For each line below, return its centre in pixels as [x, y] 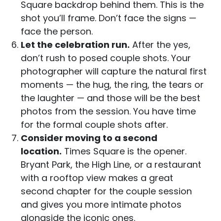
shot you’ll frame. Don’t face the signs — [109, 18]
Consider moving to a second [89, 138]
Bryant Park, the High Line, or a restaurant [111, 165]
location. [41, 151]
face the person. [57, 32]
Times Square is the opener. [124, 151]
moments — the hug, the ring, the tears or [112, 85]
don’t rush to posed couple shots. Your [106, 58]
